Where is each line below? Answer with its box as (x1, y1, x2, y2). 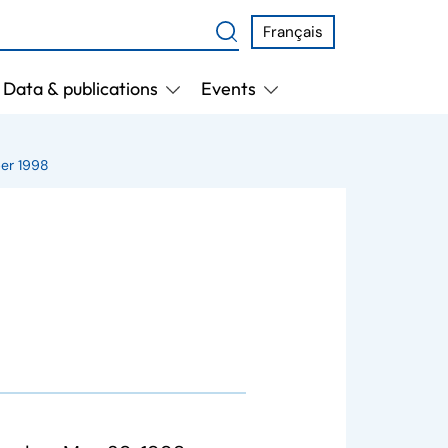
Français (263, 22, 323, 42)
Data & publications (2, 77, 158, 100)
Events (200, 77, 256, 100)
